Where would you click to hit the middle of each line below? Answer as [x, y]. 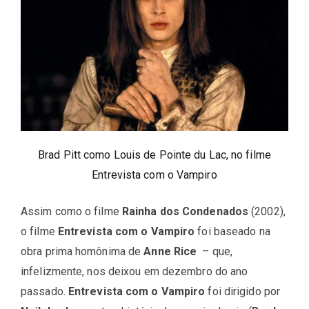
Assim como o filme [71, 211]
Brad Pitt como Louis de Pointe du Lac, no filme [154, 154]
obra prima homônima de [82, 251]
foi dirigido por [243, 291]
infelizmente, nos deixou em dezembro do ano [134, 271]
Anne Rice [170, 251]
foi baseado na [232, 231]
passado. [44, 291]
